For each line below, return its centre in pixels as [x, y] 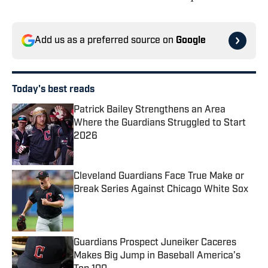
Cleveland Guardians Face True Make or [159, 177]
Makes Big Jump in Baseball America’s [157, 256]
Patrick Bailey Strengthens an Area [150, 110]
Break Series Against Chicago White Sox [161, 190]
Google [191, 41]
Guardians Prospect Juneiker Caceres [155, 243]
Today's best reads [53, 90]
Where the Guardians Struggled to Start [160, 124]
